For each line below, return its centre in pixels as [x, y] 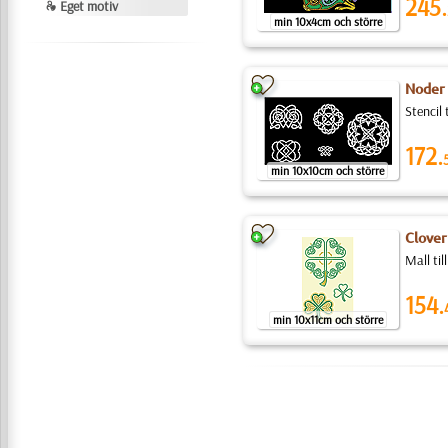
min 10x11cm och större [327, 319]
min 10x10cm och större [328, 170]
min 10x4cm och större [327, 21]
